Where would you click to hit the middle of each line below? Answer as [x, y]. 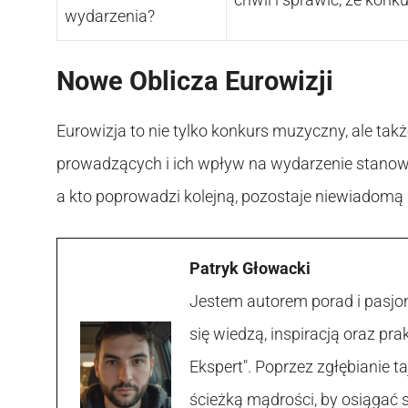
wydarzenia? [110, 15]
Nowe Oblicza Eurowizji [195, 81]
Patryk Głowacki [250, 268]
